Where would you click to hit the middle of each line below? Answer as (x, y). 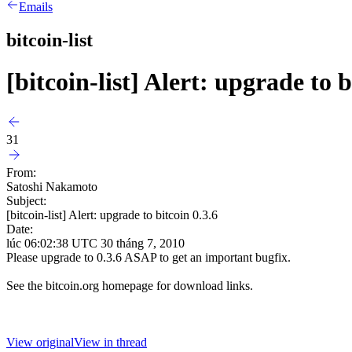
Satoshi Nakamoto (52, 186)
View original (40, 342)
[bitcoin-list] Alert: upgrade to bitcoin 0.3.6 (112, 214)
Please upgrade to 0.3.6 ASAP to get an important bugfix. (148, 257)
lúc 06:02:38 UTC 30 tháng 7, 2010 (95, 243)
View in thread (110, 342)
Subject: (26, 200)
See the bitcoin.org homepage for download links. (130, 285)
